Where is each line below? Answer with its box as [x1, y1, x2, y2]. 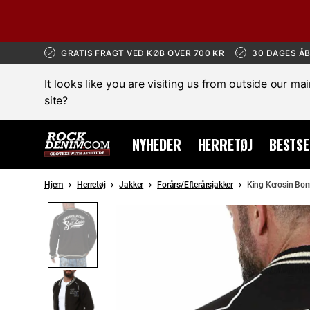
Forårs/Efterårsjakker [157, 180, 233, 190]
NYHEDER [132, 134, 181, 155]
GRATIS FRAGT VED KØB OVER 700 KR [61, 47, 225, 58]
